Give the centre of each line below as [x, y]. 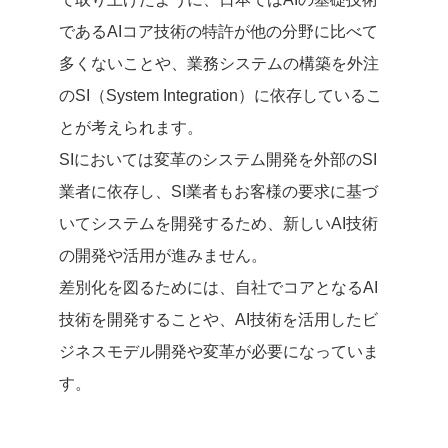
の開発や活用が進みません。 [163, 255]
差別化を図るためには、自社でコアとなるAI [218, 287]
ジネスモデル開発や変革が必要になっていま [219, 351]
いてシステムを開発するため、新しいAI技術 [218, 223]
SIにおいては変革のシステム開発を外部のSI [218, 159]
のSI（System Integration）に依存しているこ [220, 95]
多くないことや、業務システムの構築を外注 [219, 63]
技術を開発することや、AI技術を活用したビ [218, 319]
